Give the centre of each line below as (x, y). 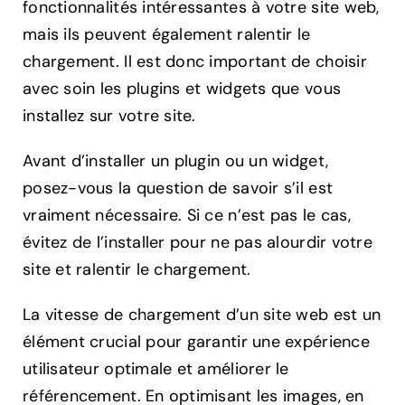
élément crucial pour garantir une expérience (196, 342)
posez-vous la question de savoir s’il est (178, 188)
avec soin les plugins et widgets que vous (182, 89)
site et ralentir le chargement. (137, 270)
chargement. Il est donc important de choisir (195, 62)
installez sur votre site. (109, 116)
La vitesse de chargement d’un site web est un (202, 315)
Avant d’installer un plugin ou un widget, (176, 161)
